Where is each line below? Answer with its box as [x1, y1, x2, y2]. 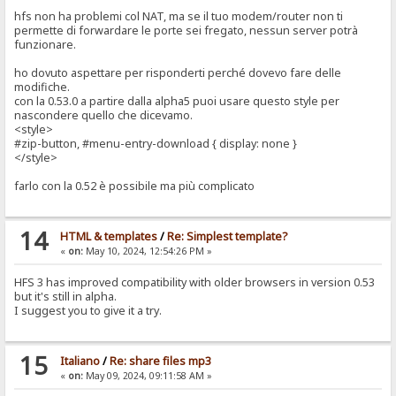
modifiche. [14, 79, 71, 95]
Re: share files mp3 [109, 353, 211, 369]
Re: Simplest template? [166, 228, 287, 244]
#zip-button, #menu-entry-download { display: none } [14, 135, 298, 151]
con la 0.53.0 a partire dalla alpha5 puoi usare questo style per [14, 93, 340, 109]
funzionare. [14, 36, 77, 52]
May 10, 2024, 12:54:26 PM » [82, 244, 212, 257]
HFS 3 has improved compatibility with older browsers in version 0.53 [14, 274, 376, 290]
